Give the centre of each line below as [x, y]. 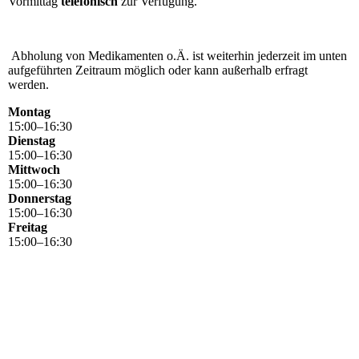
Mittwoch [34, 169]
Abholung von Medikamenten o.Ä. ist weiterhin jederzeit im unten [177, 55]
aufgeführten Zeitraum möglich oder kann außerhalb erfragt [158, 70]
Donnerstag [40, 198]
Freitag [28, 227]
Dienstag [32, 140]
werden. [28, 84]
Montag [29, 111]
